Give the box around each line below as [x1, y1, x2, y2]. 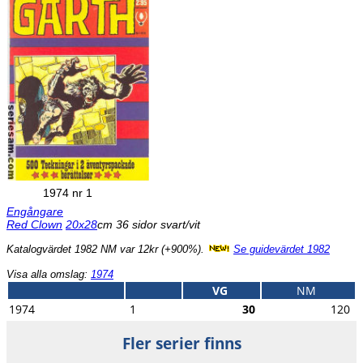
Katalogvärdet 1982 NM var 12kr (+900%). [6, 243, 207, 256]
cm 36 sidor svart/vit [97, 218, 200, 232]
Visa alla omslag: [6, 268, 91, 281]
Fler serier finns [122, 333, 241, 354]
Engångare [6, 205, 63, 219]
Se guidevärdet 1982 [233, 243, 330, 256]
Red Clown [6, 218, 62, 232]
